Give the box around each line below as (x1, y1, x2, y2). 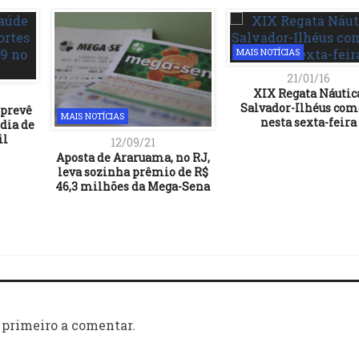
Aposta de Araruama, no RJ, (55, 149, 210, 165)
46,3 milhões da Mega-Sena (55, 178, 210, 194)
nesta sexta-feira (260, 115, 357, 131)
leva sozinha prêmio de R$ (57, 163, 208, 179)
